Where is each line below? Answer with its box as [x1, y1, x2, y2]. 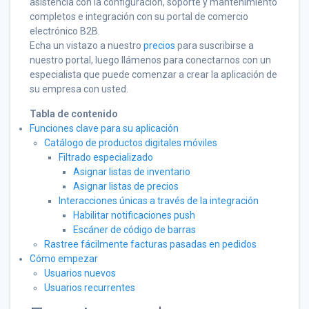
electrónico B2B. [30, 26, 100, 37]
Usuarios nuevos [44, 268, 116, 279]
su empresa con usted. [30, 83, 128, 95]
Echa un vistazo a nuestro [30, 40, 143, 52]
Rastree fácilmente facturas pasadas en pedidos [44, 239, 257, 250]
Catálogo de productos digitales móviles [44, 137, 217, 149]
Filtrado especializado [59, 152, 153, 163]
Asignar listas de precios [73, 181, 179, 192]
